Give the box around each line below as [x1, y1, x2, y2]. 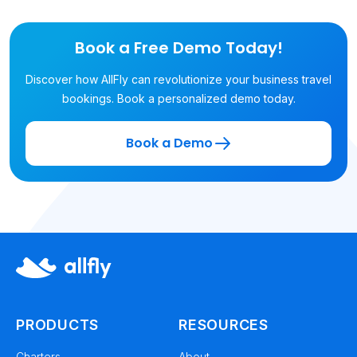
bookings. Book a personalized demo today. [61, 92, 296, 106]
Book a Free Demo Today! [74, 37, 283, 60]
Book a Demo [125, 134, 213, 153]
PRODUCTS [16, 316, 99, 334]
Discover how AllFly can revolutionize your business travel [25, 73, 331, 87]
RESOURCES [178, 316, 269, 334]
